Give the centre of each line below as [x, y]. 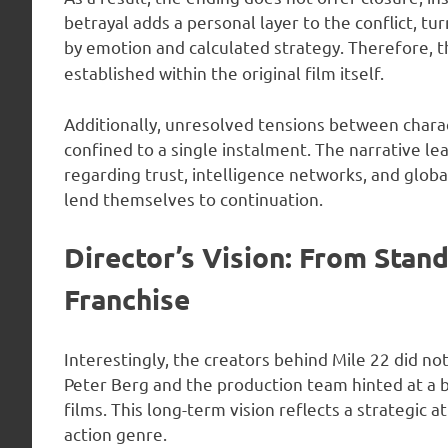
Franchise [127, 299]
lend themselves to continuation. [193, 198]
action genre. [115, 433]
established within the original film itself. [224, 73]
